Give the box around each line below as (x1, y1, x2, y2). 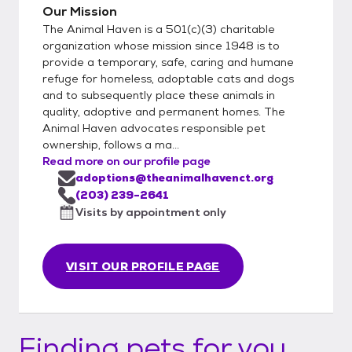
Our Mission (42, 2, 117, 20)
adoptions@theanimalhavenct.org (75, 170, 273, 185)
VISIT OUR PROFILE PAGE (66, 258, 220, 273)
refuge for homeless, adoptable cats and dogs (42, 71, 294, 86)
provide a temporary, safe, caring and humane (42, 54, 294, 69)
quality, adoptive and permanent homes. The (42, 104, 285, 119)
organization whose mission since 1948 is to (42, 38, 280, 53)
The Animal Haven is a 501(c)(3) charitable (42, 21, 275, 36)
